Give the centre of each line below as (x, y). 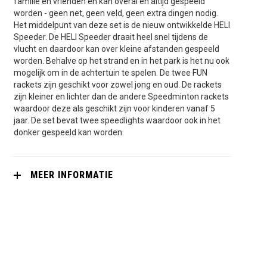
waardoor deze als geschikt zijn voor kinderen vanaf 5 (114, 108)
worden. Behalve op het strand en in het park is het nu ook (121, 60)
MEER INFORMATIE (72, 175)
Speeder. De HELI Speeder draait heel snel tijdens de (111, 37)
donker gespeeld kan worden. (69, 132)
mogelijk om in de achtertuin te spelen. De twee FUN (110, 72)
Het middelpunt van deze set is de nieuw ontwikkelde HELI (122, 25)
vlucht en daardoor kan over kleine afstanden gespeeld (116, 49)
